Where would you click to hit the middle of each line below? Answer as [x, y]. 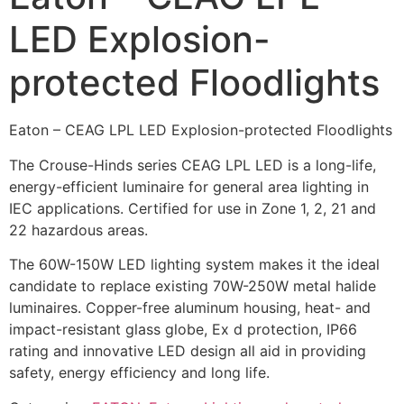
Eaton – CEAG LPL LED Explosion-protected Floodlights [201, 130]
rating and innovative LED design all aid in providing [188, 351]
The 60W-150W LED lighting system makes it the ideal [194, 265]
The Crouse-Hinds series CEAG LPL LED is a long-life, [193, 165]
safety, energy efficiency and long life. [139, 373]
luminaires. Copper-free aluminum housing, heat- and [190, 308]
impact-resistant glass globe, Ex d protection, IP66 [183, 330]
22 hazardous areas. [78, 230]
